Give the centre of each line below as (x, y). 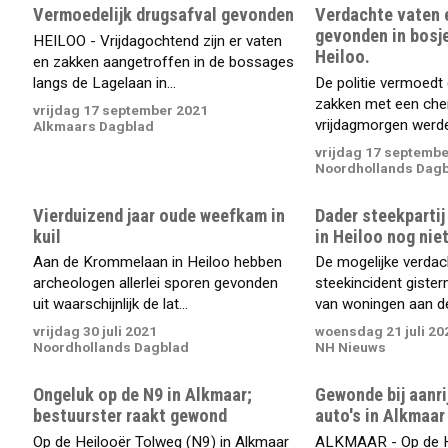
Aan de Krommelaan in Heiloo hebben (158, 262)
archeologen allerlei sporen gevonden (156, 283)
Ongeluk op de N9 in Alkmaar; (143, 395)
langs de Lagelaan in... (105, 82)
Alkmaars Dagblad (94, 125)
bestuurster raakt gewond (130, 416)
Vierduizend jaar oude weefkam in (159, 215)
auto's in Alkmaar (379, 416)
